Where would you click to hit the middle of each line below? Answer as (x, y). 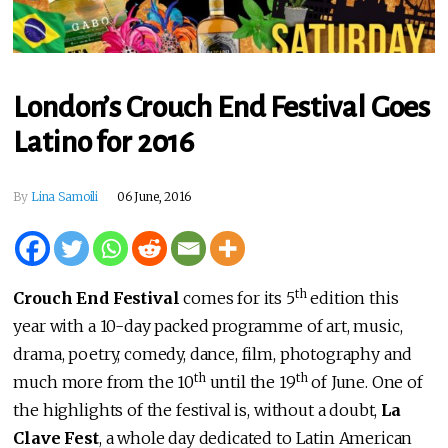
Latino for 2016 (104, 141)
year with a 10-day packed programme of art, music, (208, 325)
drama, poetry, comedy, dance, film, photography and (213, 353)
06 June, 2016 (153, 196)
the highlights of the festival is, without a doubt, (197, 409)
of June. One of (365, 381)
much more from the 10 (104, 381)
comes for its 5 (237, 297)
